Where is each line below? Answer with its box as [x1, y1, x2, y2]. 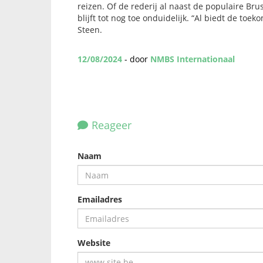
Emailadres [77, 194, 122, 205]
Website [77, 237, 110, 249]
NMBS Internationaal [150, 53, 235, 65]
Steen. [77, 24, 102, 36]
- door [124, 53, 148, 65]
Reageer [92, 118, 131, 133]
